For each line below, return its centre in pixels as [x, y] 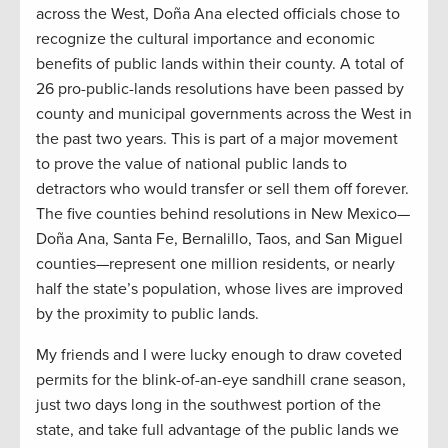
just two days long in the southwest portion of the [208, 404]
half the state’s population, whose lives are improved [219, 288]
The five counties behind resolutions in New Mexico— [223, 213]
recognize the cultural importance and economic [205, 38]
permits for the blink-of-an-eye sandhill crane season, [221, 379]
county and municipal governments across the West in [224, 113]
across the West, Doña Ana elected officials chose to [218, 13]
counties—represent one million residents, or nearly [215, 263]
